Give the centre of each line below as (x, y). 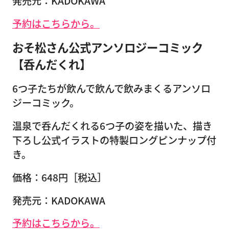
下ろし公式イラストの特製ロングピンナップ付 (114, 140)
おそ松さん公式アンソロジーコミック (108, 47)
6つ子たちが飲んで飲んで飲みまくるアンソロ (111, 89)
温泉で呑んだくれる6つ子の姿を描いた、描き (112, 126)
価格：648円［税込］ (60, 177)
